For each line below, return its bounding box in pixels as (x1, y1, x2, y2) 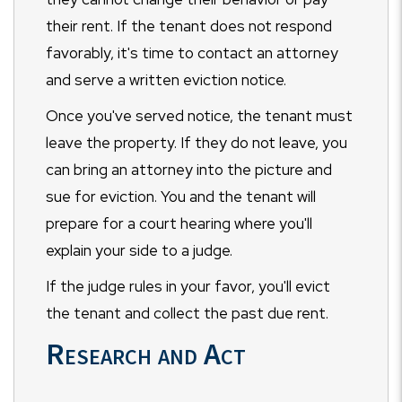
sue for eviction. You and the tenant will (46, 187, 316, 206)
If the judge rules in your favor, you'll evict (46, 276, 330, 296)
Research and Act (46, 335, 246, 372)
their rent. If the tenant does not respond (46, 16, 332, 36)
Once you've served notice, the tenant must (46, 106, 353, 126)
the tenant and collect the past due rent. (46, 303, 332, 323)
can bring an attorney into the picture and (46, 160, 332, 179)
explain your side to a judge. (46, 240, 236, 260)
